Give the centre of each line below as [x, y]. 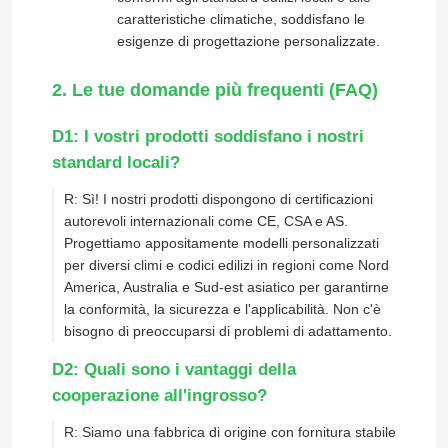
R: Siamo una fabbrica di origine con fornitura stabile [229, 431]
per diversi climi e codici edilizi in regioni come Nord [226, 265]
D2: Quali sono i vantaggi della [173, 370]
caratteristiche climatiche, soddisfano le [240, 19]
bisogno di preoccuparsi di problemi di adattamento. [227, 331]
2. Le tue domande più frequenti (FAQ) [214, 90]
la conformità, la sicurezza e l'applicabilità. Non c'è [222, 309]
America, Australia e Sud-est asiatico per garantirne [226, 287]
